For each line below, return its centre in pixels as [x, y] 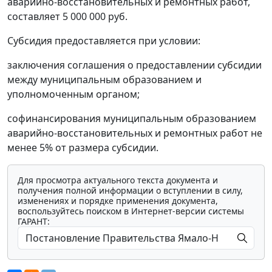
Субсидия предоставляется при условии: [104, 40]
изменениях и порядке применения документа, [118, 200]
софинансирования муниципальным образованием [132, 118]
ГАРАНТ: [34, 221]
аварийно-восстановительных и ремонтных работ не [135, 133]
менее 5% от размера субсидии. [83, 147]
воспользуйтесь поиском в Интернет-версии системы [131, 211]
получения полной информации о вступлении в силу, [130, 190]
